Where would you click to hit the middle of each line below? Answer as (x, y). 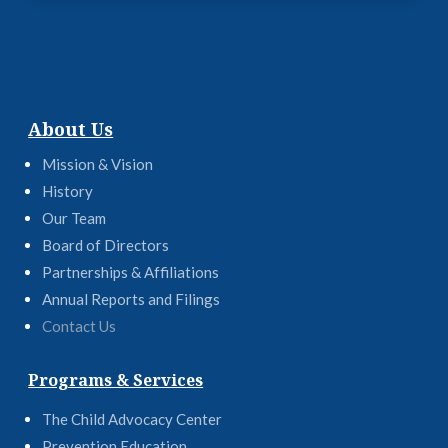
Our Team (74, 218)
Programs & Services (116, 380)
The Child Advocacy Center (132, 419)
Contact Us (79, 326)
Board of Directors (106, 245)
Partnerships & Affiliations (131, 272)
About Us (71, 129)
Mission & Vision (98, 164)
